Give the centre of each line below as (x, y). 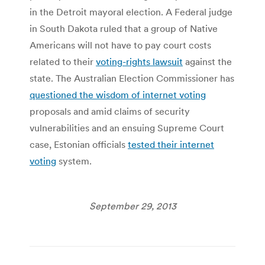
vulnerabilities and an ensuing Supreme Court (127, 127)
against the (207, 61)
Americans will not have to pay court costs (120, 45)
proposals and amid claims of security (110, 111)
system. (74, 161)
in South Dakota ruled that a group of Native (124, 28)
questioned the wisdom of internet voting (118, 94)
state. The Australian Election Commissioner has (132, 78)
